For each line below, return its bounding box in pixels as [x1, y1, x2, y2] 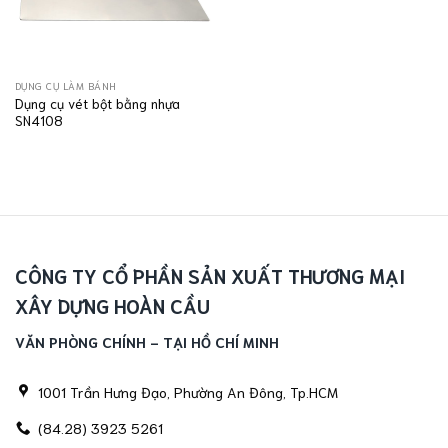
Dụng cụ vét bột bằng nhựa [14, 93, 180, 112]
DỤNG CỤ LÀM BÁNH [14, 79, 117, 93]
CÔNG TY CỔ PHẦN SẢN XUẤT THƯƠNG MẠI [15, 262, 405, 288]
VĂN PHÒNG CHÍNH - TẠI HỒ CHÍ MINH [15, 332, 279, 352]
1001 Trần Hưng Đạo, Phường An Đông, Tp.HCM [38, 381, 339, 401]
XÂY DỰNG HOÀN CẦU [15, 292, 210, 318]
